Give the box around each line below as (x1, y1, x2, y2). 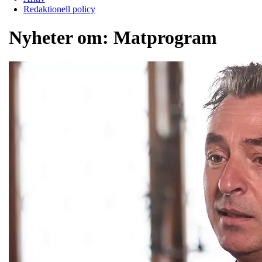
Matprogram (113, 27, 217, 49)
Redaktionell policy (23, 4, 95, 14)
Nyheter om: (9, 27, 113, 49)
